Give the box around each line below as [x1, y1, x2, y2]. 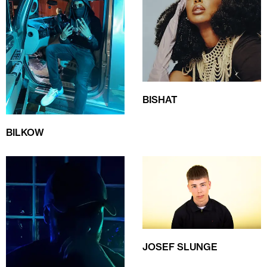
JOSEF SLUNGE [142, 240, 218, 253]
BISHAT [142, 94, 178, 106]
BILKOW [6, 126, 44, 139]
